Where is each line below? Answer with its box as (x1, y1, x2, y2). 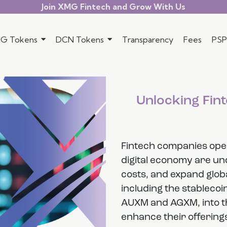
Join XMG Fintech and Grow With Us (42, 2, 185, 12)
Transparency (122, 34, 173, 45)
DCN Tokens (56, 34, 104, 45)
